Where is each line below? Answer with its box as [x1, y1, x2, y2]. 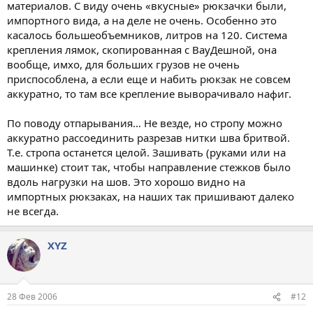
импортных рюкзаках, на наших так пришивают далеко [7, 189, 294, 203]
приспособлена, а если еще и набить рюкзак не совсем [7, 71, 291, 86]
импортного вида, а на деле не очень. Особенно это [7, 13, 277, 27]
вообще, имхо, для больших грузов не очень [7, 57, 240, 71]
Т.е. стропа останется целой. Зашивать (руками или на [7, 145, 286, 159]
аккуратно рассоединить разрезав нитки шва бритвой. [7, 130, 290, 145]
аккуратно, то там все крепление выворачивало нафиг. [7, 86, 291, 101]
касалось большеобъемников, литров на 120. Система [7, 27, 287, 42]
